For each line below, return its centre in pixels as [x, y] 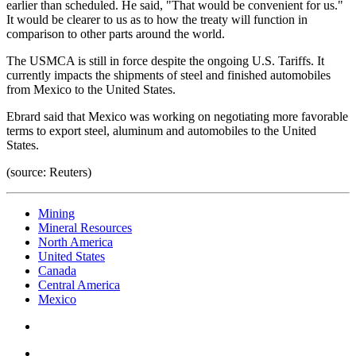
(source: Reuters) [49, 172]
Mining [56, 213]
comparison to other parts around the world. [116, 33]
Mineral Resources [85, 227]
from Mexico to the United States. [91, 89]
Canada [57, 270]
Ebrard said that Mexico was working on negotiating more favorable [177, 116]
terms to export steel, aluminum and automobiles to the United [161, 130]
